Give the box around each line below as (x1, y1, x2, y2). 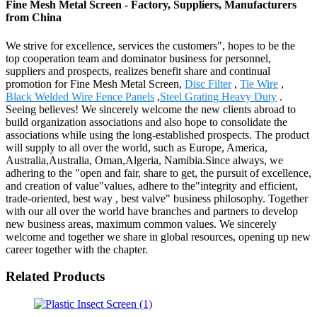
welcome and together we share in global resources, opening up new (6, 230, 311, 243)
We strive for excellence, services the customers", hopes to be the (6, 39, 295, 52)
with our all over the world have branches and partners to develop (6, 204, 298, 217)
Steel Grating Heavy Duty (160, 90, 277, 103)
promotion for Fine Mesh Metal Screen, (6, 77, 185, 90)
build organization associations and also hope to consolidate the (6, 115, 287, 128)
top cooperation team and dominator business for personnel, (6, 52, 271, 64)
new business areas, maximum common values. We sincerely (6, 217, 277, 230)
